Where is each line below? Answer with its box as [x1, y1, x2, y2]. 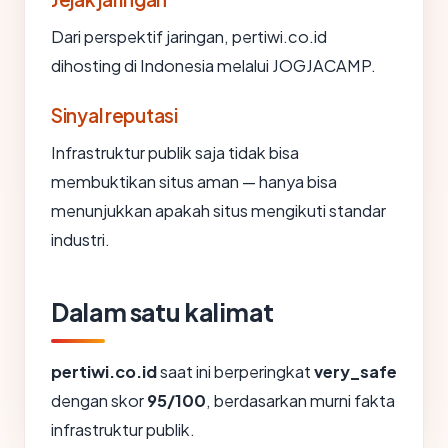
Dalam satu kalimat [51, 296, 274, 328]
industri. [51, 229, 110, 250]
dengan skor [51, 390, 147, 411]
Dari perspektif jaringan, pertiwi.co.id [51, 26, 327, 47]
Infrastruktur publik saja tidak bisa [51, 142, 299, 163]
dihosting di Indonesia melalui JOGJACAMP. [51, 55, 376, 76]
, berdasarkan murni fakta [206, 390, 395, 411]
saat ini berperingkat [157, 361, 314, 382]
